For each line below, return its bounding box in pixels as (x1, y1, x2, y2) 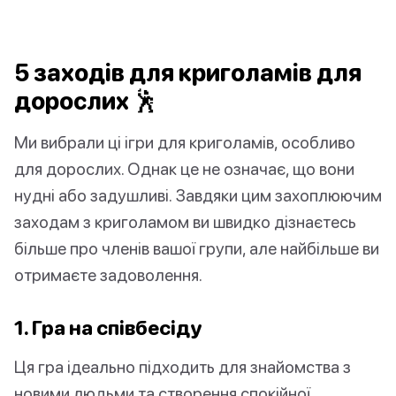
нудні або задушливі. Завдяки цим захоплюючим (14, 185, 382, 206)
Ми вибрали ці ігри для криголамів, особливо (14, 132, 355, 153)
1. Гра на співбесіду (14, 316, 202, 340)
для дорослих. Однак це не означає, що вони (14, 158, 354, 179)
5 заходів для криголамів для (14, 58, 362, 88)
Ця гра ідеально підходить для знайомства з (14, 356, 351, 377)
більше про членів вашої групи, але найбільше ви (14, 238, 379, 259)
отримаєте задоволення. (14, 264, 202, 286)
